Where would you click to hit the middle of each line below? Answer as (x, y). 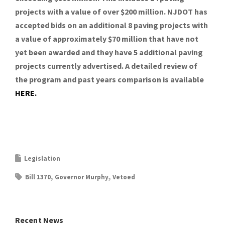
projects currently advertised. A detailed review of (106, 66)
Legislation (42, 158)
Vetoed (124, 177)
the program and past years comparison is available (109, 79)
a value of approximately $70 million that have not (107, 39)
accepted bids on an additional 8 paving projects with (111, 25)
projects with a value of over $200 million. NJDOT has (111, 12)
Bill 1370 (38, 177)
